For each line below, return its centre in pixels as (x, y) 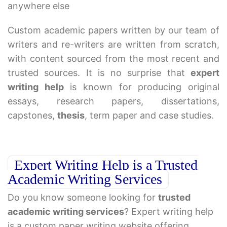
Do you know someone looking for (83, 198)
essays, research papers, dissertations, (113, 101)
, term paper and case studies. (149, 116)
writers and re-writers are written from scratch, (113, 45)
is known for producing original (142, 87)
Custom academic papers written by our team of (113, 30)
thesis (71, 116)
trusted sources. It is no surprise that (99, 73)
